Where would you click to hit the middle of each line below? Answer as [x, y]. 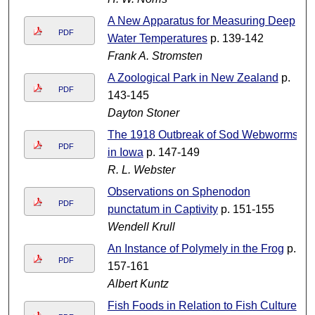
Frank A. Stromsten [155, 56]
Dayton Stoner [143, 113]
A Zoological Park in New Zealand [193, 78]
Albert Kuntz [138, 284]
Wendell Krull [141, 227]
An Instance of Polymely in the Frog [195, 249]
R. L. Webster [141, 170]
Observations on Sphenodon [179, 192]
